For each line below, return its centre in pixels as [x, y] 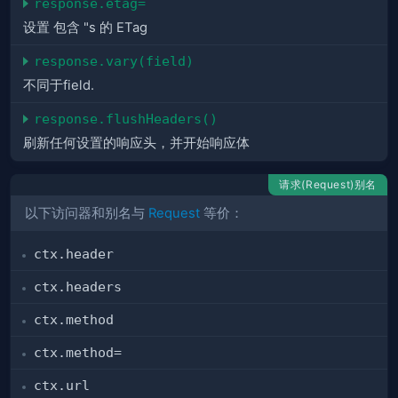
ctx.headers [78, 287]
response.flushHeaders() [126, 119]
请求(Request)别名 [328, 185]
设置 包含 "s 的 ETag [85, 28]
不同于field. [59, 86]
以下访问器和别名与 [87, 213]
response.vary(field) [114, 61]
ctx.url [62, 386]
